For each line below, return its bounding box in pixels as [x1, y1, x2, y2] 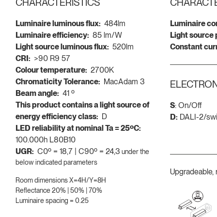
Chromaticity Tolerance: [15, 77, 100, 86]
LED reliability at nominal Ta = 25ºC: [15, 123, 141, 133]
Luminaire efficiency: [15, 30, 89, 40]
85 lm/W [93, 30, 122, 40]
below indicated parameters [15, 158, 97, 166]
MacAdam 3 [104, 77, 145, 86]
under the [122, 147, 149, 155]
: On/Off [174, 100, 202, 110]
